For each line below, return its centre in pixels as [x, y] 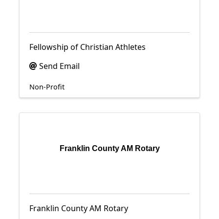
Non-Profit [47, 87]
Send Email [59, 66]
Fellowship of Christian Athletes [88, 47]
